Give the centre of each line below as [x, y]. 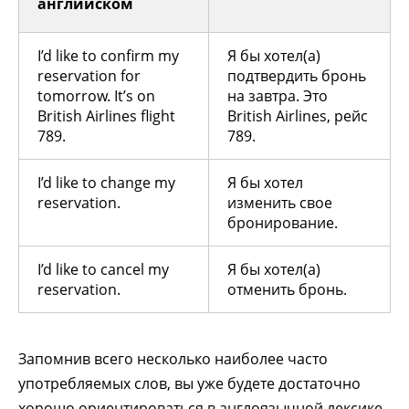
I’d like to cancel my [103, 270]
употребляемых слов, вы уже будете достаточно [189, 384]
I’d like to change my [106, 183]
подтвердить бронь [297, 76]
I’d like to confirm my [108, 56]
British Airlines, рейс [298, 116]
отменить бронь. [287, 290]
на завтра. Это [278, 96]
